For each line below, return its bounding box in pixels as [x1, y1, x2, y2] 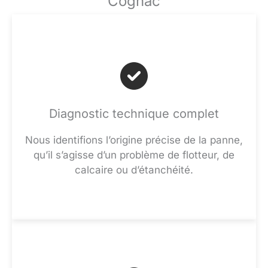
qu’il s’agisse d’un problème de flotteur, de [33, 149, 234, 162]
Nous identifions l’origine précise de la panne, [25, 134, 243, 147]
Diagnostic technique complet [49, 106, 219, 121]
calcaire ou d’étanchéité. [75, 164, 193, 176]
